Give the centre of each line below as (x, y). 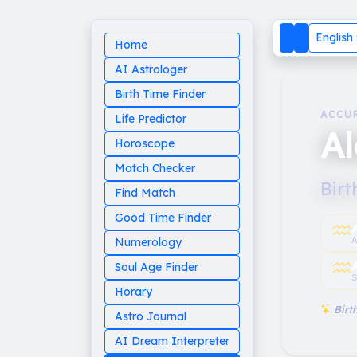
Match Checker (155, 168)
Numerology (148, 242)
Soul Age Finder (157, 267)
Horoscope (145, 143)
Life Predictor (151, 119)
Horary (133, 292)
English (334, 38)
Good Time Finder (163, 218)
